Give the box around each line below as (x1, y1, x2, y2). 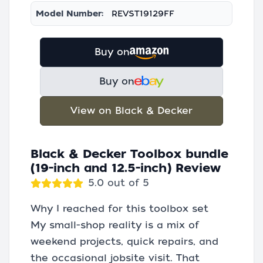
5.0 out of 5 (88, 177, 149, 188)
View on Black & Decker (70, 105, 193, 116)
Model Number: (36, 9, 103, 18)
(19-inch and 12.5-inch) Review (31, 161, 221, 175)
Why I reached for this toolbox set (31, 203, 208, 214)
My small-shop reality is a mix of (31, 220, 199, 231)
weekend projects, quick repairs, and (31, 236, 218, 247)
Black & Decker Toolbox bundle (31, 147, 228, 161)
